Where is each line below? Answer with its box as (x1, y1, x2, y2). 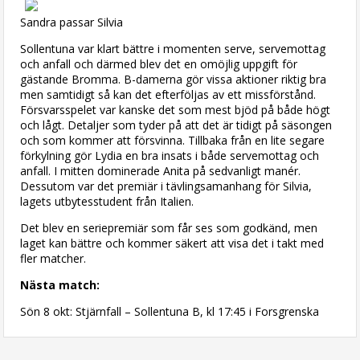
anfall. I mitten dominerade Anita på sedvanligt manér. (20, 162, 301, 178)
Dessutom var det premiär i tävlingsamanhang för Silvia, (20, 178, 313, 194)
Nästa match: (20, 276, 100, 292)
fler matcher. (20, 250, 87, 266)
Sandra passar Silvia (20, 14, 124, 30)
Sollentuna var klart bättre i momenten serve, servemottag (20, 40, 326, 56)
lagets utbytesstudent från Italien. (20, 193, 194, 209)
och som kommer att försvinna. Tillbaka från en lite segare (20, 132, 325, 148)
